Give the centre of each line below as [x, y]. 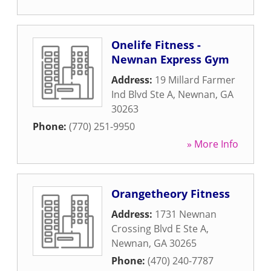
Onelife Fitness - [156, 45]
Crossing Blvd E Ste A [159, 229]
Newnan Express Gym [170, 59]
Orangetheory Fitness [171, 194]
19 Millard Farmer [195, 80]
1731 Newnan [186, 214]
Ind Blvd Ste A [142, 94]
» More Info [213, 144]
